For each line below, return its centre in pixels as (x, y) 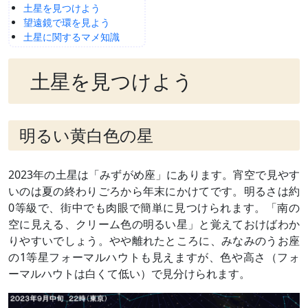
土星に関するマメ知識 (71, 36)
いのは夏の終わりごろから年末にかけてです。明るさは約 (154, 191)
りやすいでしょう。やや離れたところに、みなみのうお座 (154, 240)
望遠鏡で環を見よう (66, 22)
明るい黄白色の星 (86, 135)
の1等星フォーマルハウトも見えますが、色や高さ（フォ (154, 257)
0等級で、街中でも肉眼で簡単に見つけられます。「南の (154, 207)
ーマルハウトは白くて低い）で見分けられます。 (129, 273)
